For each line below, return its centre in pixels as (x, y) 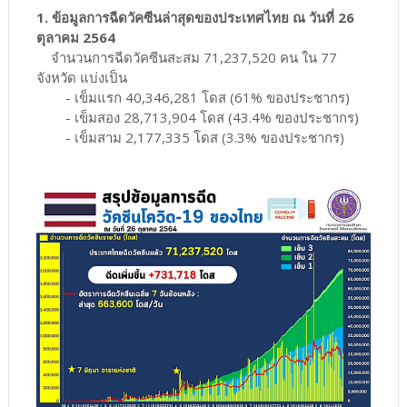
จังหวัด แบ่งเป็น (81, 78)
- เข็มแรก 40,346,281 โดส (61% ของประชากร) (193, 98)
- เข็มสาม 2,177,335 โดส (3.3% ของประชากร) (190, 138)
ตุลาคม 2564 (75, 38)
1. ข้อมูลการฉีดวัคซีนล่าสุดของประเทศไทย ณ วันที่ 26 (195, 18)
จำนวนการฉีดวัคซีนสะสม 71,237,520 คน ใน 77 (186, 58)
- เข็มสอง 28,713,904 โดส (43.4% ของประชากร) (197, 118)
